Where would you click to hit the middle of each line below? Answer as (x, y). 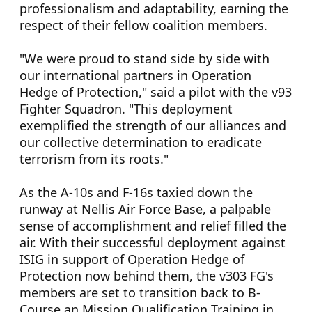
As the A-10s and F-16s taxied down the (136, 192)
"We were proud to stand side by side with (145, 58)
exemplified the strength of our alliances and (153, 125)
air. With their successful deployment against (153, 242)
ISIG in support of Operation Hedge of (132, 259)
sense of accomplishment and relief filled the (153, 226)
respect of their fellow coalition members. (143, 25)
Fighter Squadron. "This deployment (126, 109)
